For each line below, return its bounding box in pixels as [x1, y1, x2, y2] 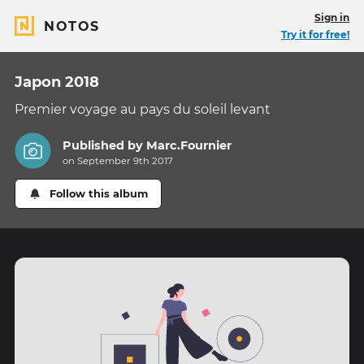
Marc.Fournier [146, 138, 232, 154]
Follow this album [50, 188, 149, 201]
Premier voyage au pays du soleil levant [15, 102, 271, 117]
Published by [63, 138, 147, 154]
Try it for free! [281, 28, 349, 41]
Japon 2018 [15, 73, 99, 91]
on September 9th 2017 [63, 155, 174, 167]
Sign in [314, 11, 349, 24]
